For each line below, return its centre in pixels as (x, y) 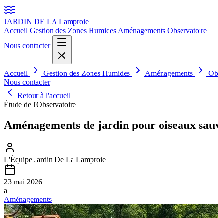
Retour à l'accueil (43, 96)
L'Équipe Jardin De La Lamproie (55, 159)
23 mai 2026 (23, 182)
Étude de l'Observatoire (40, 104)
